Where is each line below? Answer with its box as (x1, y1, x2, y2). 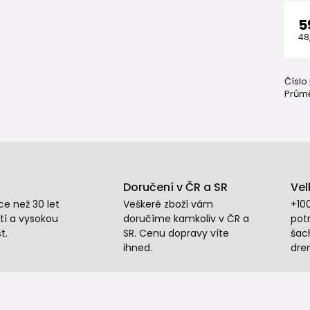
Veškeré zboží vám (122, 197, 213, 211)
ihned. (122, 241, 152, 255)
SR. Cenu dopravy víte (122, 226, 229, 240)
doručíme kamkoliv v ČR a (122, 212, 249, 226)
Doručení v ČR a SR (122, 179, 228, 195)
